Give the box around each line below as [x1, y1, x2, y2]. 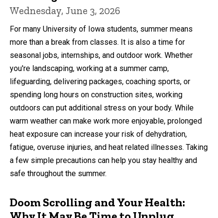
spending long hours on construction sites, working [10, 90, 182, 99]
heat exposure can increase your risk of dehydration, [10, 129, 187, 139]
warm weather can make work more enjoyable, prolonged [10, 116, 202, 126]
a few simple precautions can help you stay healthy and [10, 155, 197, 165]
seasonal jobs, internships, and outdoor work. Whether [10, 50, 193, 60]
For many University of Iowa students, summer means [10, 24, 193, 34]
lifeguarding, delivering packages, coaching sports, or [10, 76, 190, 86]
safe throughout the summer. [10, 168, 107, 178]
